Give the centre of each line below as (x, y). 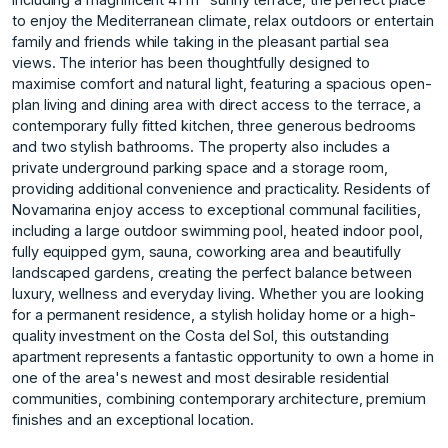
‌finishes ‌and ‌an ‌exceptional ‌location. (133, 419)
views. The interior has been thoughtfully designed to (191, 62)
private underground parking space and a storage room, (200, 167)
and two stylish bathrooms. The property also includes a (201, 146)
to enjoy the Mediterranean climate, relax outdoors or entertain (223, 20)
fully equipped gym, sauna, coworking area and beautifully (206, 251)
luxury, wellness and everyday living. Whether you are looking (218, 293)
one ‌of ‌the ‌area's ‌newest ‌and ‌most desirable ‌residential (201, 377)
